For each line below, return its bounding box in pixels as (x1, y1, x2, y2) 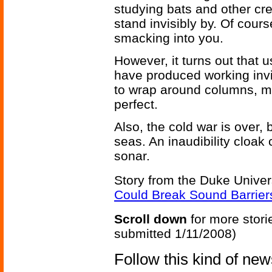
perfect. (114, 97, 158, 112)
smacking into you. (114, 31, 223, 46)
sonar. (114, 149, 150, 163)
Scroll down (114, 212, 187, 226)
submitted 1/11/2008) (114, 226, 236, 241)
